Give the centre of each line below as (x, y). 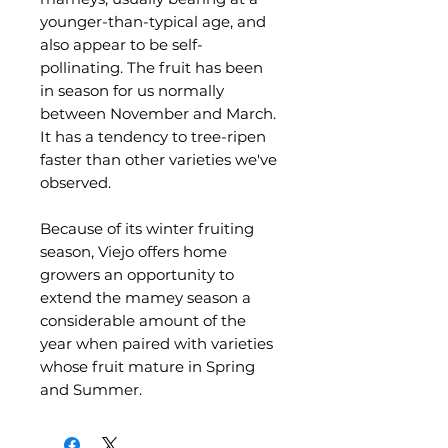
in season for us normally (132, 90)
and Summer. (91, 389)
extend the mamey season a (145, 297)
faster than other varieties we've (158, 159)
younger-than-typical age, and (153, 21)
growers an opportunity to (137, 274)
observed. (75, 182)
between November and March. (158, 113)
